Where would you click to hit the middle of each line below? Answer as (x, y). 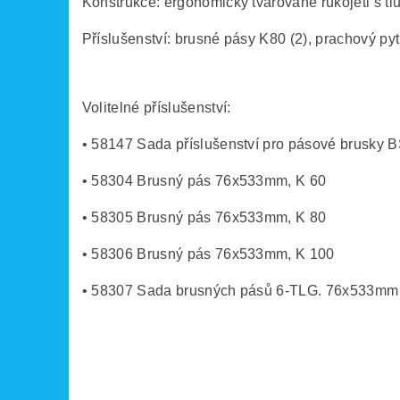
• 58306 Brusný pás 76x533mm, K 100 (208, 254)
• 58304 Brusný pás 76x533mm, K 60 (204, 181)
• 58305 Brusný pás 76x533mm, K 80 (204, 218)
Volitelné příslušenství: (156, 108)
